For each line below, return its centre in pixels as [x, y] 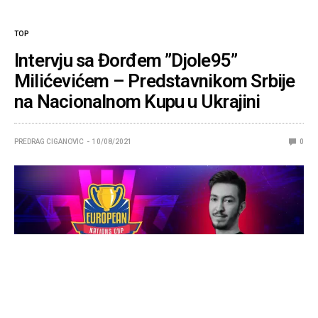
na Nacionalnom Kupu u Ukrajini [137, 101]
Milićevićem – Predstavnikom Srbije [155, 81]
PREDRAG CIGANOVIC [49, 141]
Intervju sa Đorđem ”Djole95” [126, 60]
